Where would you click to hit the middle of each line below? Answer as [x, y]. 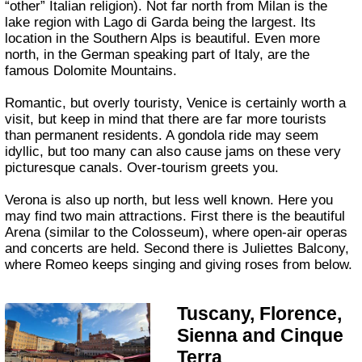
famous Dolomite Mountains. [91, 71]
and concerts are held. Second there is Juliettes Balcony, [177, 249]
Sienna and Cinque [261, 335]
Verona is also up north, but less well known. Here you [169, 200]
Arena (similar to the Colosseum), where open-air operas [177, 233]
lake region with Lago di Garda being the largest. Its [161, 23]
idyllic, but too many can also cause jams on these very [173, 152]
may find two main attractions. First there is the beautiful [175, 217]
